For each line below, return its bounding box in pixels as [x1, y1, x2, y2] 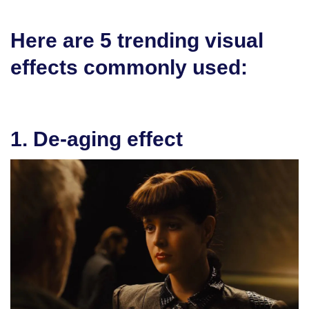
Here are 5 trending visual [10, 28, 263, 52]
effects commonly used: [10, 55, 248, 79]
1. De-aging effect [10, 127, 183, 150]
